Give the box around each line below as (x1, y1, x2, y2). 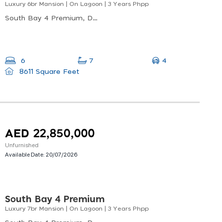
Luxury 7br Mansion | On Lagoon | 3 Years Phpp (5, 206, 149, 212)
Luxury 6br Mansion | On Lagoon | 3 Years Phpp (5, 1, 149, 7)
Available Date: (5, 150, 46, 159)
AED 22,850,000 (5, 128, 95, 140)
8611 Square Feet (16, 68, 79, 76)
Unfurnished (5, 141, 39, 149)
